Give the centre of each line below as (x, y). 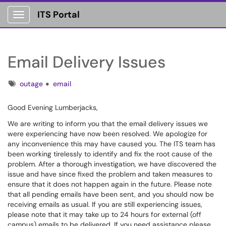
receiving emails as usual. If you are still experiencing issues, (105, 204)
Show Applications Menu (58, 23)
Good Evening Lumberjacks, (53, 107)
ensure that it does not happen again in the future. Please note (110, 184)
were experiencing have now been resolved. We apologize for (107, 134)
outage (31, 84)
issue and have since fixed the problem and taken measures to (110, 174)
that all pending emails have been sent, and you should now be (111, 194)
